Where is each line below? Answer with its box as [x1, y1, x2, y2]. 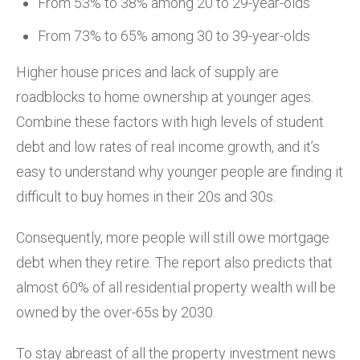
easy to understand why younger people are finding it [16, 162, 343, 180]
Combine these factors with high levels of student [16, 112, 324, 130]
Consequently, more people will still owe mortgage [16, 228, 329, 246]
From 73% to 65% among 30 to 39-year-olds [38, 27, 310, 44]
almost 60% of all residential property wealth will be [16, 278, 336, 296]
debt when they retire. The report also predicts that [16, 253, 333, 271]
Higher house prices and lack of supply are [16, 63, 279, 80]
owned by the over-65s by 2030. [16, 303, 215, 321]
